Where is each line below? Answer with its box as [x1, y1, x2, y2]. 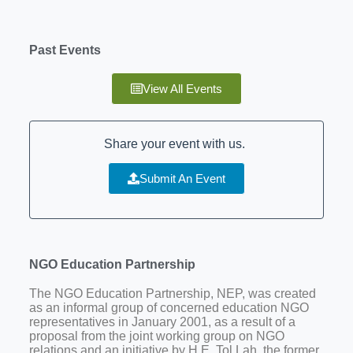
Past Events [28, 43, 101, 57]
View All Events [142, 81, 222, 95]
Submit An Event [139, 172, 225, 186]
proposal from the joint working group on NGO [28, 329, 284, 344]
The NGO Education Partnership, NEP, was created [28, 287, 316, 301]
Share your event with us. [104, 136, 249, 150]
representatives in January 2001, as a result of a [28, 315, 295, 329]
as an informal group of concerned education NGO [28, 301, 309, 315]
